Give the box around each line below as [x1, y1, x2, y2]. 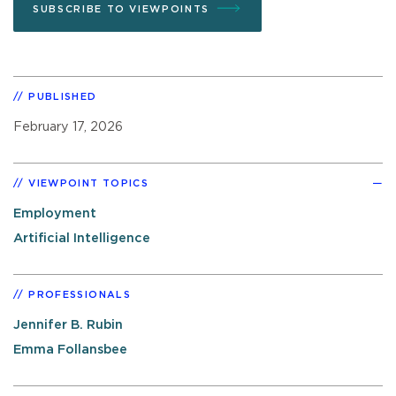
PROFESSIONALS [28, 290, 131, 301]
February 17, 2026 [13, 119, 123, 133]
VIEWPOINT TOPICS [28, 178, 149, 188]
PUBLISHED [28, 91, 97, 102]
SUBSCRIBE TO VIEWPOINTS [33, 4, 209, 14]
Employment [13, 206, 96, 220]
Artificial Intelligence [13, 232, 150, 246]
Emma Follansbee [13, 343, 127, 357]
